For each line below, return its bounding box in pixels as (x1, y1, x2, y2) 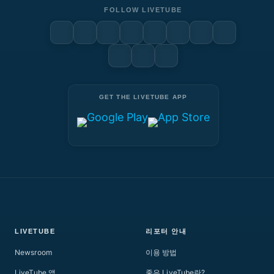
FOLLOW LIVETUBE (104, 6, 182, 14)
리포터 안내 (146, 227, 187, 235)
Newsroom (15, 247, 52, 257)
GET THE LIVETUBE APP (98, 94, 188, 101)
